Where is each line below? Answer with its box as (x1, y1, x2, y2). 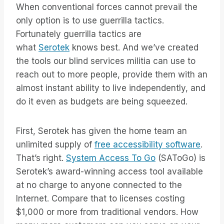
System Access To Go (66, 153, 155, 163)
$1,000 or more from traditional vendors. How (16, 207, 198, 217)
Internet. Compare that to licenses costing (16, 193, 185, 204)
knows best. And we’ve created (69, 42, 198, 53)
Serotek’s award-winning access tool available (16, 166, 203, 177)
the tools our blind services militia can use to (16, 56, 195, 66)
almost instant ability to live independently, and (16, 83, 205, 93)
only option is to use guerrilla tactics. (16, 15, 164, 26)
